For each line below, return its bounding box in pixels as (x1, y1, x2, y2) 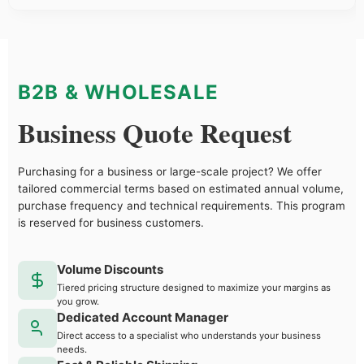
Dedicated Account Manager (57, 309, 228, 325)
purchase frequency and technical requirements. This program (18, 198, 345, 212)
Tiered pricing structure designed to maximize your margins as (57, 281, 331, 293)
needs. (57, 343, 87, 355)
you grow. (57, 295, 99, 307)
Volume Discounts (57, 261, 163, 277)
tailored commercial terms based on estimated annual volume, (18, 181, 344, 195)
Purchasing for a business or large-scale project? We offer (18, 164, 322, 178)
